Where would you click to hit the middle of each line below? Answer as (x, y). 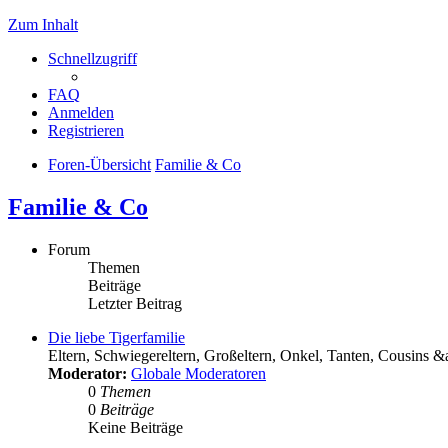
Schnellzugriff (92, 58)
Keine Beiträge (135, 427)
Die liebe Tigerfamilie (116, 337)
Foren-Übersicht (99, 164)
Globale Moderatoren (198, 373)
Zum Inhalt (43, 24)
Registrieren (86, 130)
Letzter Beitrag (135, 303)
